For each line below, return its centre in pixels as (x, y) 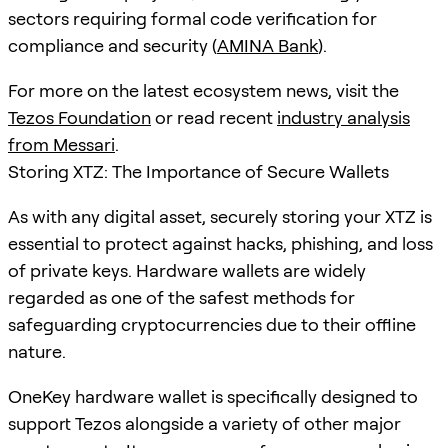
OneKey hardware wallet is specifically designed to (213, 396)
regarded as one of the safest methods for (181, 297)
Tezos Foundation (79, 117)
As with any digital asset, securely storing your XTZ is (220, 216)
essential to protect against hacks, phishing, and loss (220, 243)
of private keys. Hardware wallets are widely (187, 270)
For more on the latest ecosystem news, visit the (203, 90)
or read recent (214, 117)
